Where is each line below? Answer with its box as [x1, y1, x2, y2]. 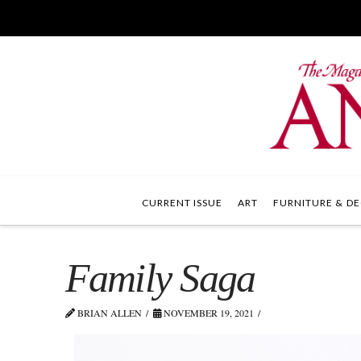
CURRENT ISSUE [142, 197, 223, 209]
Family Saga [64, 255, 255, 301]
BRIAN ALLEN [74, 306, 142, 319]
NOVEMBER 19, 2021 [161, 306, 255, 319]
